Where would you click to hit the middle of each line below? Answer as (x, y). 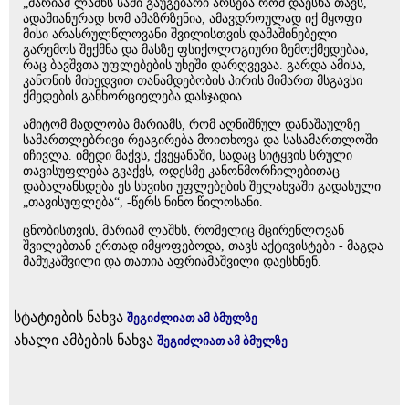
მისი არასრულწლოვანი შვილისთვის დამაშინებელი (180, 34)
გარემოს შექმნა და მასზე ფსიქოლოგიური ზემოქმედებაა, (196, 50)
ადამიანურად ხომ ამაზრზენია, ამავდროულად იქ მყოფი (192, 19)
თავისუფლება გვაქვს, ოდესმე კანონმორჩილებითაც (181, 171)
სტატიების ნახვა (70, 317)
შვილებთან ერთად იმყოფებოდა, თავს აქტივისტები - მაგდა (203, 246)
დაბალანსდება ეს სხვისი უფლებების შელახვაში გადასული (202, 187)
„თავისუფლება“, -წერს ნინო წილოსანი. (143, 202)
